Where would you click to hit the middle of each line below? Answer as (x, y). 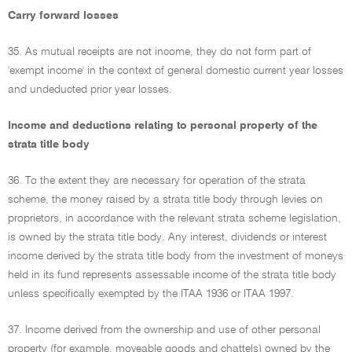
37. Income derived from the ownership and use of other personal (164, 330)
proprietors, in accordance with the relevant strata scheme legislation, (174, 218)
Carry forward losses (63, 16)
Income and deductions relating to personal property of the (163, 126)
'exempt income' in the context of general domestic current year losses (176, 71)
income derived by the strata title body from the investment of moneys (176, 256)
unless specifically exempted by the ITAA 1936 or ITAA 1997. (151, 294)
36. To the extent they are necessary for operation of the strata (157, 181)
